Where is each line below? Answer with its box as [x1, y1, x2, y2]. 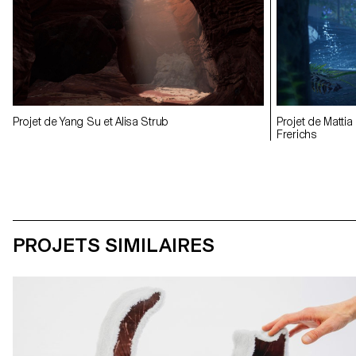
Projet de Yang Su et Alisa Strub [13, 114, 169, 128]
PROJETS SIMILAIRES [13, 233, 215, 257]
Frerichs [277, 127, 317, 141]
